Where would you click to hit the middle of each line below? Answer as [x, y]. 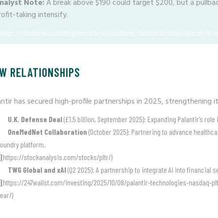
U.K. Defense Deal [35, 119]
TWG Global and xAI [37, 170]
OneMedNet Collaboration [47, 132]
